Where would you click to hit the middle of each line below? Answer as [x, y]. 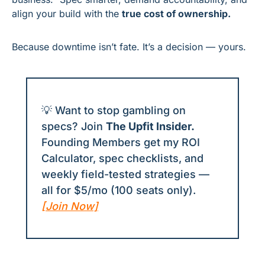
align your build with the [67, 14]
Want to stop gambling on [119, 111]
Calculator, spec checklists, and [122, 159]
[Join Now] [70, 206]
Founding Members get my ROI [121, 143]
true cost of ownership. [176, 14]
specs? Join [74, 127]
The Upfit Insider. [150, 127]
